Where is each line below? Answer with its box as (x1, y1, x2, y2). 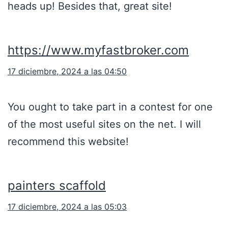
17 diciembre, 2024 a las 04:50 (8, 66, 127, 77)
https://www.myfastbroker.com (8, 43, 189, 58)
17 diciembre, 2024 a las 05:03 (8, 202, 127, 212)
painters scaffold (8, 178, 106, 193)
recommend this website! (8, 135, 129, 148)
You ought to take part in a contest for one (8, 101, 213, 113)
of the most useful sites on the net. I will (8, 118, 201, 131)
